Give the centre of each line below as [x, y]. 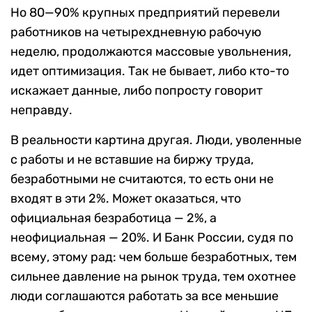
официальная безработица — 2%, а [114, 218]
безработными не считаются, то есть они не [142, 179]
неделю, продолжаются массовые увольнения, [151, 52]
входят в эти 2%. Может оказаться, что [126, 199]
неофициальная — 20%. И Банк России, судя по [152, 238]
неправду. [41, 110]
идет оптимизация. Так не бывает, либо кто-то [150, 71]
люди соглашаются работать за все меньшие [145, 296]
